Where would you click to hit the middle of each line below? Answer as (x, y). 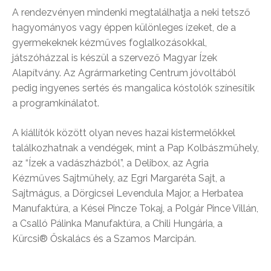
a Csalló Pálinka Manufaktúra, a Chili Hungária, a (117, 223)
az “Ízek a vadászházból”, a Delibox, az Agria (110, 163)
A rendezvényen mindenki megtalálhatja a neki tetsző (131, 12)
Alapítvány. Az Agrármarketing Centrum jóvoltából (124, 73)
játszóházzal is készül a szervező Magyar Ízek (115, 57)
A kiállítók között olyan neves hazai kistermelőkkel (124, 132)
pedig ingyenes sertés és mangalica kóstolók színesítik (133, 88)
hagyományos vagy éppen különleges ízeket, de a (124, 27)
